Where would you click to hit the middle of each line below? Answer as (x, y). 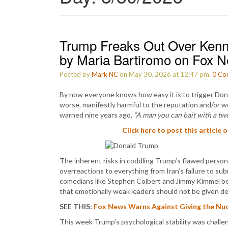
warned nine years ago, (97, 115)
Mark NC (105, 74)
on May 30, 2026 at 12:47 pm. (165, 74)
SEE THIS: (77, 206)
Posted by (76, 74)
